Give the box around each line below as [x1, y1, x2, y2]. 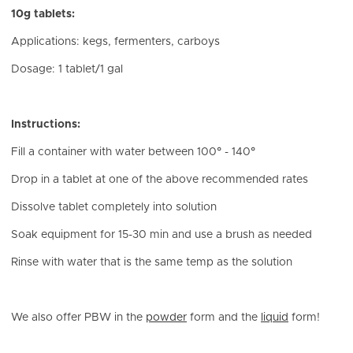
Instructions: [11, 119, 80, 131]
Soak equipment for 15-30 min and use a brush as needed [11, 229, 312, 241]
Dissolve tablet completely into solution [11, 202, 217, 214]
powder [146, 312, 187, 324]
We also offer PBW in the [11, 312, 146, 324]
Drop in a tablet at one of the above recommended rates [11, 174, 308, 186]
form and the [187, 312, 261, 324]
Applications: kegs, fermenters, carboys [11, 36, 220, 48]
